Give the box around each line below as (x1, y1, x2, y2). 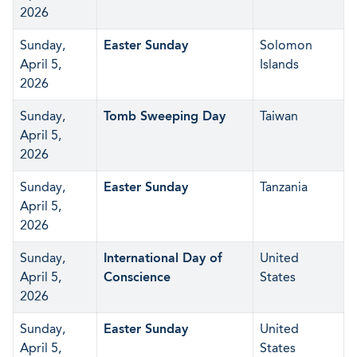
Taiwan (260, 108, 298, 124)
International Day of (104, 250, 222, 265)
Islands (260, 57, 299, 72)
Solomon (260, 37, 312, 53)
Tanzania (260, 179, 308, 194)
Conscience (104, 269, 171, 284)
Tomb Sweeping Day (104, 108, 226, 124)
